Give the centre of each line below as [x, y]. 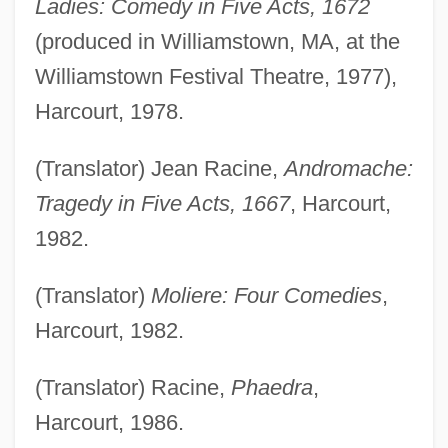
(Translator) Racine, [132, 387]
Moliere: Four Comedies [266, 295]
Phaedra [271, 387]
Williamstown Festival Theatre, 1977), [215, 76]
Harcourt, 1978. [109, 111]
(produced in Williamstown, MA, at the [217, 41]
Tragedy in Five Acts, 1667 [162, 203]
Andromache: [348, 168]
